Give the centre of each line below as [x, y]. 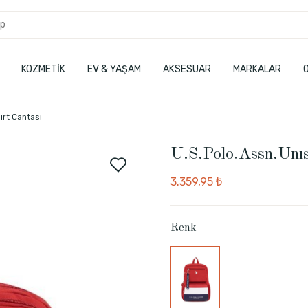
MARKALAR [257, 69]
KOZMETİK [43, 69]
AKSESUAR [187, 69]
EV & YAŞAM [114, 69]
